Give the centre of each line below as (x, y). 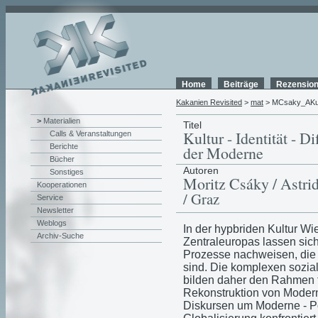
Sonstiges (67, 172)
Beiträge (241, 84)
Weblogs (52, 223)
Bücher (62, 159)
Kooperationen (62, 185)
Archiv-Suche (60, 236)
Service (50, 197)
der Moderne (223, 153)
